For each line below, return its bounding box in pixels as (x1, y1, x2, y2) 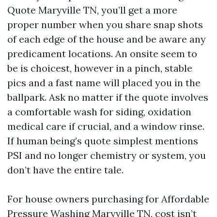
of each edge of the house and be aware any (7, 33, 206, 45)
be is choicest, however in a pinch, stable (7, 62, 192, 74)
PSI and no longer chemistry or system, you (7, 149, 206, 161)
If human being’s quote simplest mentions (7, 135, 198, 147)
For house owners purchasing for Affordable (7, 193, 209, 205)
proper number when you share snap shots (7, 18, 203, 31)
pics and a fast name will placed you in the (7, 77, 201, 89)
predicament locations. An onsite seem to (7, 47, 197, 60)
